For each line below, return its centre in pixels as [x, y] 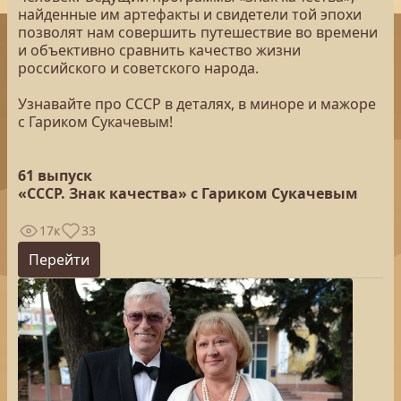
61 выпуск [55, 175]
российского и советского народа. [138, 68]
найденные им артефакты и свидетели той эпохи [190, 14]
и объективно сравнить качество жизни [159, 50]
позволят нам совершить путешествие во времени [198, 32]
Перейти [59, 260]
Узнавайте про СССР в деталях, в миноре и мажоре [197, 104]
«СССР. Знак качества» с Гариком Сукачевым [188, 193]
